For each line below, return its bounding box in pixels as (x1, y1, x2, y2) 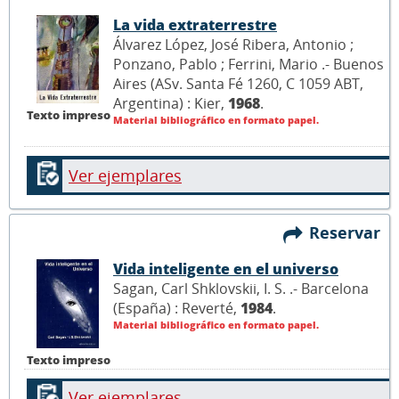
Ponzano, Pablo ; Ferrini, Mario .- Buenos (113, 54, 384, 75)
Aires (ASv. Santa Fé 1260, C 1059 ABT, (113, 74, 363, 94)
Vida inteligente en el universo (113, 258, 338, 279)
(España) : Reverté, (113, 297, 240, 318)
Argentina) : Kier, (113, 94, 228, 114)
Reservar (309, 222, 389, 244)
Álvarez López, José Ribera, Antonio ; (113, 35, 354, 55)
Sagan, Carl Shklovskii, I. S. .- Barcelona (113, 278, 369, 298)
